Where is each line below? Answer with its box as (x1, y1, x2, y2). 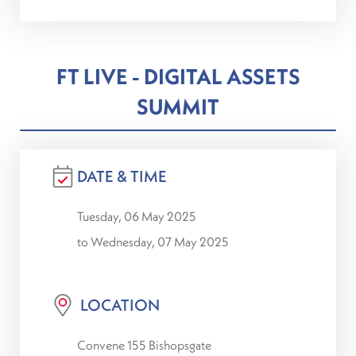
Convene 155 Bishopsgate (77, 337, 211, 353)
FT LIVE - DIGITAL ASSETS (56, 63, 300, 90)
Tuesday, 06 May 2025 (77, 208, 196, 224)
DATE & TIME (77, 166, 167, 186)
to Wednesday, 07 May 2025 (77, 234, 229, 250)
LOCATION (77, 295, 160, 315)
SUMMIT (137, 93, 219, 120)
